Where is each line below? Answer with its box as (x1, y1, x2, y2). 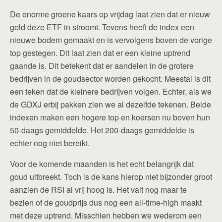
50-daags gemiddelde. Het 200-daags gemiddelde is (10, 124, 194, 136)
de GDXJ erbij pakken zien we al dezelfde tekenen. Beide (10, 99, 211, 111)
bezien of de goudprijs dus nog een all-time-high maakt (10, 197, 202, 209)
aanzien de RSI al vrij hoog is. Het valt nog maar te (10, 184, 187, 196)
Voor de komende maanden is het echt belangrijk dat (10, 158, 194, 170)
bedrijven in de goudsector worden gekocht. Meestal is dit (10, 73, 211, 85)
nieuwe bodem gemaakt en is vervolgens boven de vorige (10, 34, 212, 46)
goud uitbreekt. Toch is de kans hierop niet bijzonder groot (10, 171, 212, 183)
